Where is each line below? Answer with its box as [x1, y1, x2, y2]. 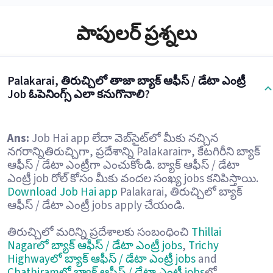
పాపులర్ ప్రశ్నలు [76, 20, 197, 48]
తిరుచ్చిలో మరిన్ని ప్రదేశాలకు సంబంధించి [7, 224, 191, 241]
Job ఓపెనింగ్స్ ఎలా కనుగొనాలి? [7, 87, 150, 103]
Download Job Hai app [7, 184, 120, 200]
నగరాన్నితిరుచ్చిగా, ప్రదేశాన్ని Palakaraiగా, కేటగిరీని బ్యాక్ [7, 144, 260, 160]
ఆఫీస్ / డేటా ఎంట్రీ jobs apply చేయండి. [7, 197, 185, 214]
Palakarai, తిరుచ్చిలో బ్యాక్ [119, 184, 243, 200]
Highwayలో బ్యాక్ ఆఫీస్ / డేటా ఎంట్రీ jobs [7, 251, 196, 268]
